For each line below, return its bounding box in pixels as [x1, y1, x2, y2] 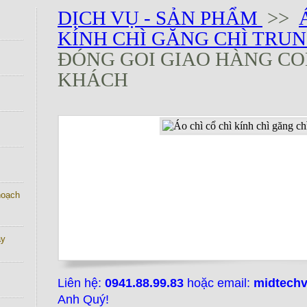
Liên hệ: [58, 276, 105, 290]
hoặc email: [184, 276, 254, 290]
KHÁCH [58, 69, 128, 90]
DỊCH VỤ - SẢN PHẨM [58, 7, 262, 29]
